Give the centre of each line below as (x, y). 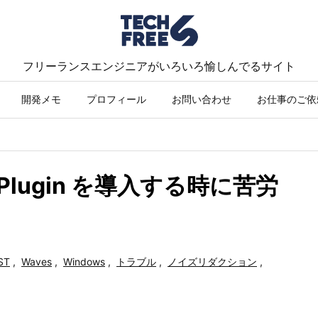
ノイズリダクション (212, 262)
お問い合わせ (202, 99)
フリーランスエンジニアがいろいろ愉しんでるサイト (159, 66)
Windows (84, 262)
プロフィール (116, 99)
